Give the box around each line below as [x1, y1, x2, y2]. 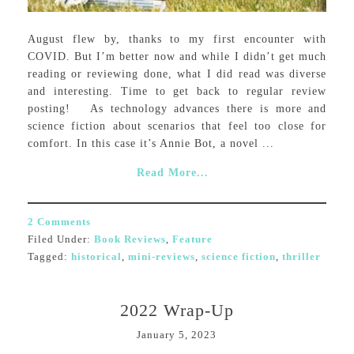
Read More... [137, 167, 209, 179]
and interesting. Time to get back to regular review [27, 85, 327, 98]
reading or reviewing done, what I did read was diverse [27, 68, 327, 81]
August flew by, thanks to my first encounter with [27, 33, 327, 46]
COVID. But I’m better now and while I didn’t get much [27, 51, 327, 63]
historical [70, 250, 122, 263]
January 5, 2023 [137, 329, 217, 341]
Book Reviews [93, 233, 166, 246]
